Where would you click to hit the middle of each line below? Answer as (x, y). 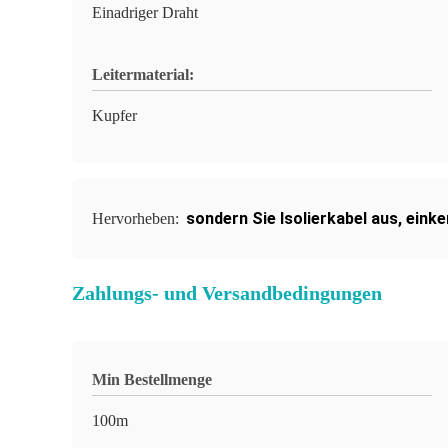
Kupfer (114, 115)
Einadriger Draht (145, 12)
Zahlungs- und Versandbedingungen (227, 293)
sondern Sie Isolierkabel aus (292, 218)
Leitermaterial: (143, 74)
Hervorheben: (137, 218)
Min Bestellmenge (152, 379)
